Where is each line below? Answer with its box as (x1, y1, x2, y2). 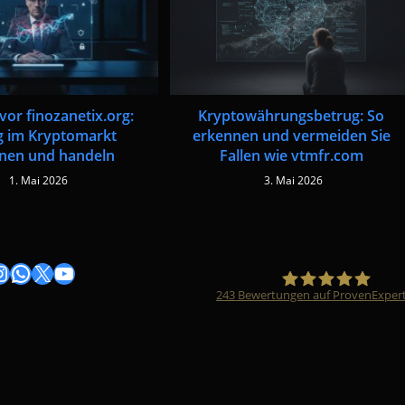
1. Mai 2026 (9, 172, 69, 188)
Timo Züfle (279, 320, 351, 341)
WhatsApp (9, 263, 71, 281)
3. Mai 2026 (264, 172, 324, 188)
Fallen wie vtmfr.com (219, 145, 363, 165)
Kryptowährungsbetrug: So (198, 105, 385, 126)
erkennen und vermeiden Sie (192, 125, 391, 146)
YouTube (52, 263, 106, 281)
